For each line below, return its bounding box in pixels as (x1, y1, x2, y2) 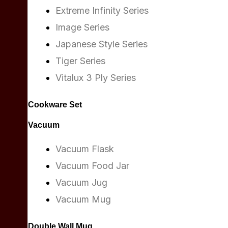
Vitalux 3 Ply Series (55, 72, 136, 83)
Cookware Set (28, 100, 82, 109)
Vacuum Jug (55, 177, 107, 188)
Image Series (55, 22, 109, 33)
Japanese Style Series (55, 39, 148, 49)
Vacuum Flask (55, 144, 114, 154)
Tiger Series (55, 55, 105, 66)
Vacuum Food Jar (55, 160, 129, 171)
